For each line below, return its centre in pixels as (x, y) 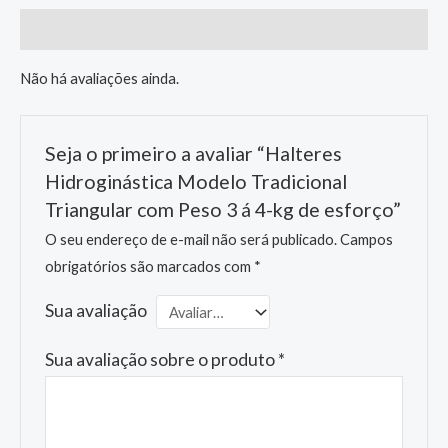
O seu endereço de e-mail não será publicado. (191, 240)
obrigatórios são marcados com (150, 267)
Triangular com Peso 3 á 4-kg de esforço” (223, 209)
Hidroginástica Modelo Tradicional (196, 181)
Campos (367, 240)
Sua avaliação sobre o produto (162, 360)
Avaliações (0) (67, 29)
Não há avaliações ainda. (99, 78)
